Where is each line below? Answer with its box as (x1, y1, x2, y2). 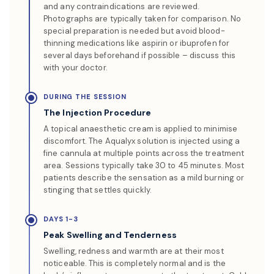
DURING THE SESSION (43, 92, 127, 101)
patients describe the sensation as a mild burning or (43, 172, 245, 183)
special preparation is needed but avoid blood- (43, 26, 225, 36)
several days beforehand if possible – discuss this (43, 50, 236, 61)
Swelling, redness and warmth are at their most (43, 246, 224, 256)
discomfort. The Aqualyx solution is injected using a (43, 136, 240, 146)
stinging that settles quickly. (43, 185, 152, 195)
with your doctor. (43, 62, 108, 73)
